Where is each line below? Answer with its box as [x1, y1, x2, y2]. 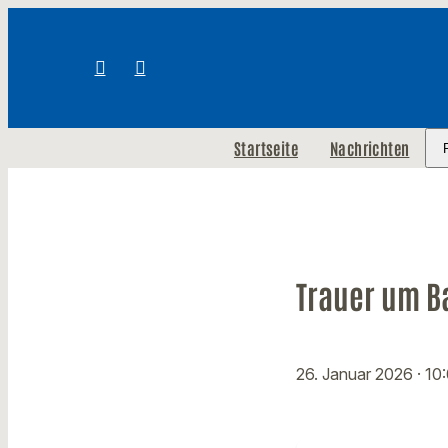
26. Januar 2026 [296, 364, 417, 385]
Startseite [233, 138, 298, 158]
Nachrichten [329, 138, 410, 158]
